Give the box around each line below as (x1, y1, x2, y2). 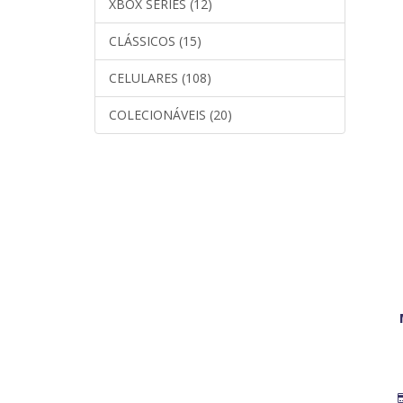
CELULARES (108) (109, 68, 211, 86)
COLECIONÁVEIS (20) (109, 105, 232, 123)
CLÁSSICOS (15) (109, 31, 201, 49)
